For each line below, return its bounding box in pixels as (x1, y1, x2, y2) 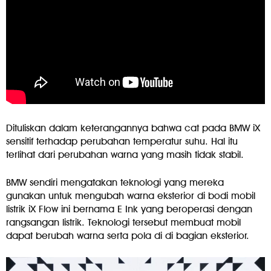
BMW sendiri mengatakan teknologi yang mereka (6, 177, 224, 189)
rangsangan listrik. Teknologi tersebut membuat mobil (6, 217, 241, 229)
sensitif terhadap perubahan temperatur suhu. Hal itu (6, 135, 238, 148)
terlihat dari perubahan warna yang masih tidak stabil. (6, 149, 244, 161)
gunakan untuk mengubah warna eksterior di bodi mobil (6, 190, 255, 202)
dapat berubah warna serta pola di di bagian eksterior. (6, 230, 249, 242)
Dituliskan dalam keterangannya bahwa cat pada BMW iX (6, 122, 260, 134)
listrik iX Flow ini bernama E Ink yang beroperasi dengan (6, 203, 252, 215)
